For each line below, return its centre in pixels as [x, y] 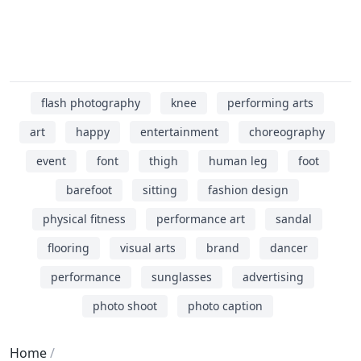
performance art [201, 219]
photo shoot [124, 306]
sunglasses [182, 277]
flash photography [91, 103]
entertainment [179, 132]
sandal [294, 219]
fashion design [248, 190]
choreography [287, 132]
